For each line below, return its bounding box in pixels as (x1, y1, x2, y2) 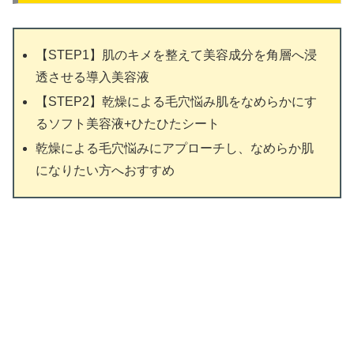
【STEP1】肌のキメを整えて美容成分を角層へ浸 (36, 47, 318, 62)
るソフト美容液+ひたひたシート (36, 116, 220, 130)
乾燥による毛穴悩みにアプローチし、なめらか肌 (36, 141, 314, 156)
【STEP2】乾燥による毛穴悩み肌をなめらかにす (36, 94, 318, 108)
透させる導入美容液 (36, 70, 150, 84)
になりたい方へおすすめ (36, 164, 175, 178)
